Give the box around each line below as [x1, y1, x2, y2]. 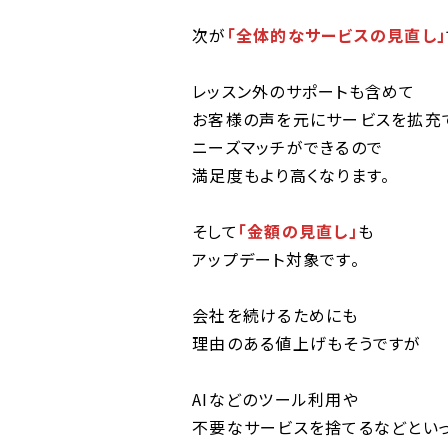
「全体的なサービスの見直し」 [226, 23, 446, 47]
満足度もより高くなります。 [192, 163, 391, 187]
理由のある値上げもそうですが [192, 331, 422, 355]
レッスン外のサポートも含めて [192, 79, 416, 103]
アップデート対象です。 [192, 247, 360, 271]
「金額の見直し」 [237, 219, 358, 243]
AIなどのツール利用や [192, 387, 359, 411]
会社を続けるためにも [192, 303, 359, 327]
